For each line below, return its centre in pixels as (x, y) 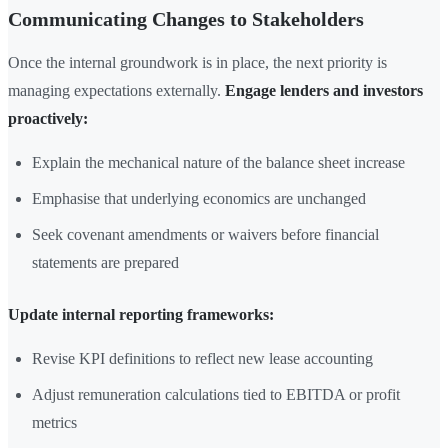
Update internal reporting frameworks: (141, 315)
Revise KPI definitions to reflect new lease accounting (202, 359)
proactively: (48, 119)
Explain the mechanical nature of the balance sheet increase (218, 163)
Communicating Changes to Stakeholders (186, 19)
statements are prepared (105, 263)
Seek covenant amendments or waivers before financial (205, 235)
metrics (54, 423)
